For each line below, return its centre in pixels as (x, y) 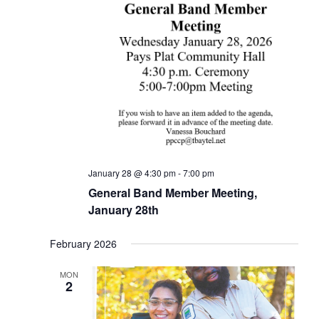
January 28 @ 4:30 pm (132, 173)
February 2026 (83, 244)
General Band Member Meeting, (172, 193)
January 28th (123, 210)
